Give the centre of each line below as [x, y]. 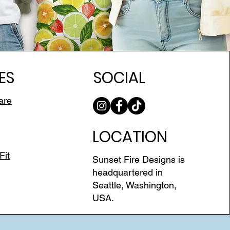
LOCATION [130, 137]
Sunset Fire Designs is [139, 159]
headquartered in [128, 172]
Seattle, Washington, [135, 185]
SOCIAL [120, 78]
